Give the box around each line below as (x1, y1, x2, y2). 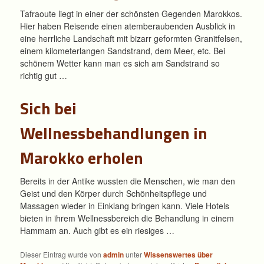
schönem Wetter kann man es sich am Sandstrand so (20, 57, 220, 70)
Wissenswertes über (144, 249, 213, 260)
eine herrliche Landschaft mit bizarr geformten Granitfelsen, (20, 32, 243, 45)
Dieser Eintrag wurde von (20, 249, 104, 260)
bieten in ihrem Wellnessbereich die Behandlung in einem (20, 212, 235, 225)
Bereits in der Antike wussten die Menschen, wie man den (20, 175, 236, 187)
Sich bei (20, 95, 77, 121)
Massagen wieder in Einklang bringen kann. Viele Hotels (20, 200, 230, 212)
